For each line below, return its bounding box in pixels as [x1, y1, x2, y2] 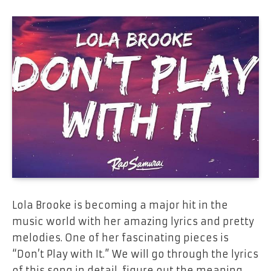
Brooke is [33, 198, 85, 211]
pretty [223, 215, 254, 227]
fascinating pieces [122, 231, 218, 244]
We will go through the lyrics [112, 247, 258, 260]
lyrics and [168, 215, 223, 227]
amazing [123, 215, 168, 227]
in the [196, 198, 228, 211]
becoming [85, 198, 137, 211]
